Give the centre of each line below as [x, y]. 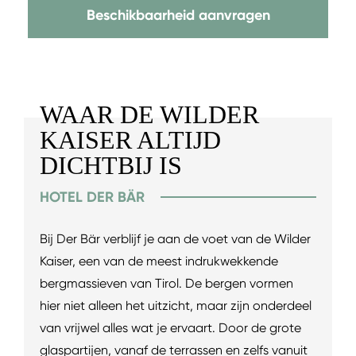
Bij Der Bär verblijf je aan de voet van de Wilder [175, 238]
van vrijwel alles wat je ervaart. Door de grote [170, 327]
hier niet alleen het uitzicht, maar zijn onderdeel [176, 305]
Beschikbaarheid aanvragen [178, 15]
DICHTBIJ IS [111, 165]
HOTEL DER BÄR [92, 197]
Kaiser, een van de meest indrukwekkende [159, 261]
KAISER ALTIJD [130, 139]
